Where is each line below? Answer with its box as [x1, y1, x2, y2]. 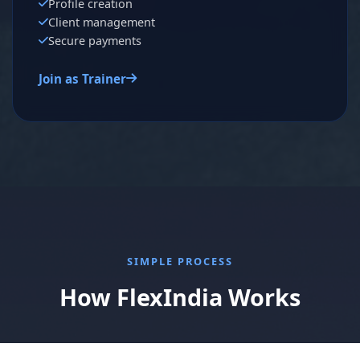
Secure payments [48, 32, 141, 48]
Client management [48, 14, 155, 30]
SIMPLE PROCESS [127, 253, 233, 268]
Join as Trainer [39, 70, 126, 87]
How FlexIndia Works [59, 280, 301, 313]
